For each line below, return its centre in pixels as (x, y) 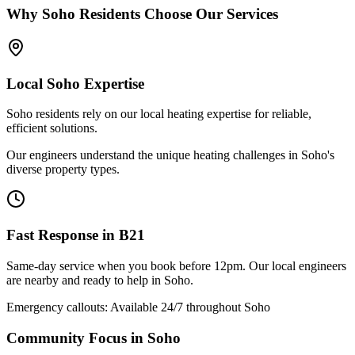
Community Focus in (77, 338)
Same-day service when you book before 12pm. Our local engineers (176, 265)
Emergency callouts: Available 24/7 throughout (125, 307)
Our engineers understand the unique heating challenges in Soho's (170, 155)
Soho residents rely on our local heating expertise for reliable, (159, 114)
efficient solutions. (52, 128)
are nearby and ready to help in (85, 280)
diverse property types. (63, 170)
